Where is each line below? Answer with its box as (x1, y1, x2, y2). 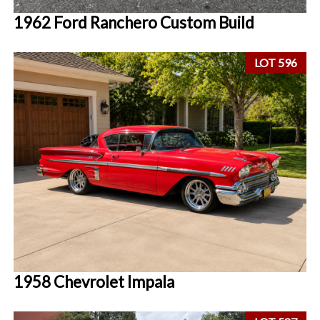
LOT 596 (254, 56, 298, 70)
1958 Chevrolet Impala (14, 271, 175, 291)
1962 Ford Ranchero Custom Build (14, 12, 255, 32)
